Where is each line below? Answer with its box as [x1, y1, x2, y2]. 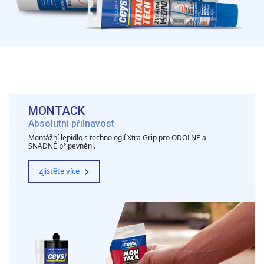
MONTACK [28, 104, 85, 118]
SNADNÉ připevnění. [28, 141, 95, 151]
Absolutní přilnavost [28, 118, 114, 130]
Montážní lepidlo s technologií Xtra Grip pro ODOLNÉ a [28, 133, 206, 143]
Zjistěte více [39, 166, 81, 177]
